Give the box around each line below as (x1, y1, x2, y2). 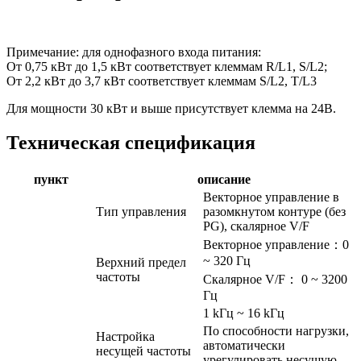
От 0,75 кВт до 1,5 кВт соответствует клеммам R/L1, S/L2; (6, 60, 327, 74)
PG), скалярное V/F (203, 219, 309, 234)
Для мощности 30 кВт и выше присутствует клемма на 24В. (6, 102, 336, 116)
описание (197, 172, 251, 187)
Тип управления (96, 205, 186, 219)
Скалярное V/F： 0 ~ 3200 (203, 272, 347, 287)
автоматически (203, 338, 285, 353)
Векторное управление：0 (203, 238, 349, 252)
